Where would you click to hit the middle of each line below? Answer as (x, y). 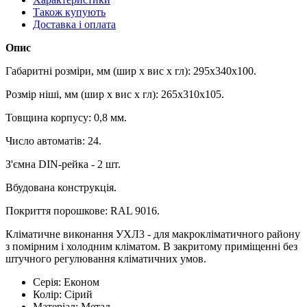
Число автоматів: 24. (53, 140)
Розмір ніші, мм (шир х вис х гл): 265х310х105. (115, 94)
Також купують (69, 12)
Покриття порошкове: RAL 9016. (83, 210)
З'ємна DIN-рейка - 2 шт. (63, 164)
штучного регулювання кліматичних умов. (106, 258)
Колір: (49, 294)
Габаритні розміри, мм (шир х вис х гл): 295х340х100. (131, 71)
